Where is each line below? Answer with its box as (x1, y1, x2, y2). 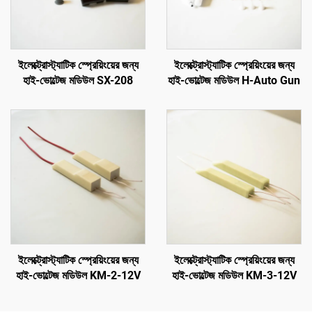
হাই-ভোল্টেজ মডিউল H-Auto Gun (168, 74, 300, 87)
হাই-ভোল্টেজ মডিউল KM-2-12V (15, 269, 141, 282)
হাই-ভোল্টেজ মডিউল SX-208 (23, 74, 133, 87)
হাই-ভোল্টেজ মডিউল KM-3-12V (171, 269, 297, 282)
